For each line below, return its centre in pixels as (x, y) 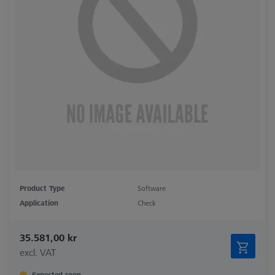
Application (39, 203)
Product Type (42, 188)
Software (152, 188)
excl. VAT (38, 252)
